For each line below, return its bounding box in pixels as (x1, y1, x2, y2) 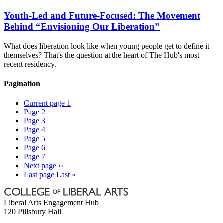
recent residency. (4, 59, 56, 68)
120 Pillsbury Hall (4, 207, 61, 216)
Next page (24, 161, 56, 170)
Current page (24, 99, 67, 108)
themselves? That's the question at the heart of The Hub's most (4, 50, 199, 59)
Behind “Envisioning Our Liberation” (4, 21, 160, 32)
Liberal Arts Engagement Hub (4, 198, 99, 207)
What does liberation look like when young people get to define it (4, 41, 209, 50)
